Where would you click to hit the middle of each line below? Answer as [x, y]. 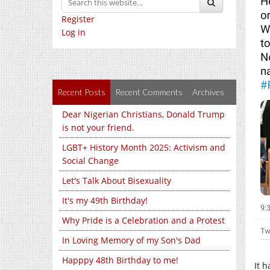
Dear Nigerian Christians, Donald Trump [143, 114]
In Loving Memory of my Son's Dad [131, 240]
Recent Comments [149, 92]
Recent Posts [81, 92]
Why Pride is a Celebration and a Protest [143, 220]
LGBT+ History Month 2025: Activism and [144, 147]
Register [78, 19]
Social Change [90, 161]
